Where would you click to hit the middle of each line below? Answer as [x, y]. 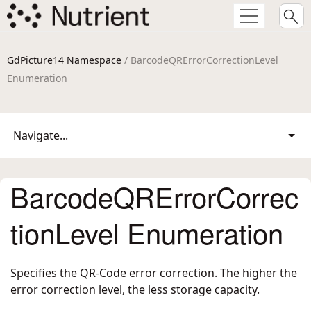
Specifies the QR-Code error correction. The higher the [154, 273]
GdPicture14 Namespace [64, 60]
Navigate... [41, 135]
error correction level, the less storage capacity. [135, 289]
